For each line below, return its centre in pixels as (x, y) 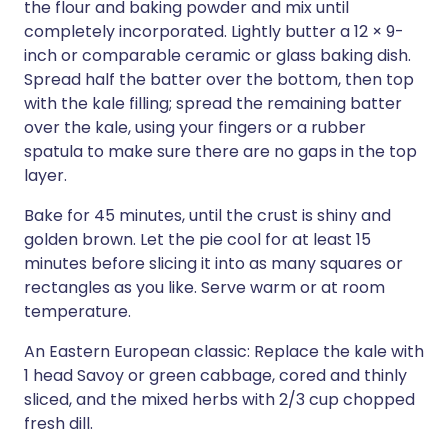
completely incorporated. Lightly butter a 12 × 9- (214, 31)
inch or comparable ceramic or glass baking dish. (217, 55)
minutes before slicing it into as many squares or (213, 263)
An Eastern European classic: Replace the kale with (224, 351)
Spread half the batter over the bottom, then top (219, 79)
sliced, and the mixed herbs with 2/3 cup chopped (219, 399)
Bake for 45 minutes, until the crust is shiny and (207, 215)
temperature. (77, 311)
